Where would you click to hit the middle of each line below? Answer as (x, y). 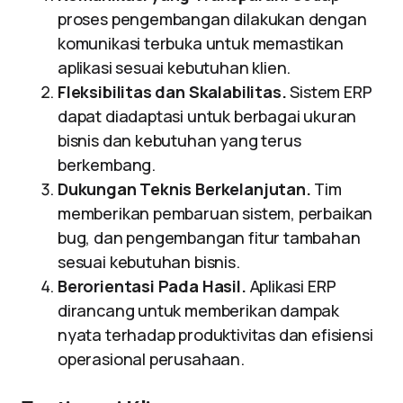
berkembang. (107, 165)
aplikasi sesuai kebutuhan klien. (175, 67)
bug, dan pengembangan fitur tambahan (209, 237)
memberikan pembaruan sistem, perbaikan (215, 213)
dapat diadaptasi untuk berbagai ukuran (207, 116)
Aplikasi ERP (291, 286)
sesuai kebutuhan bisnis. (149, 262)
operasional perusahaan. (151, 359)
